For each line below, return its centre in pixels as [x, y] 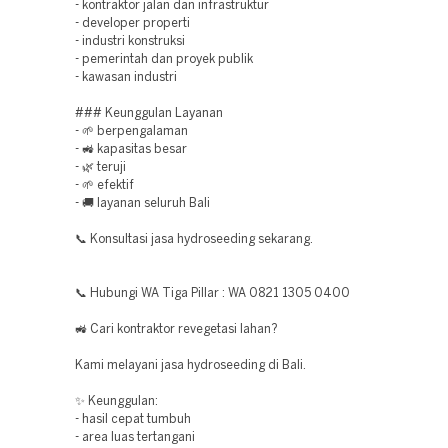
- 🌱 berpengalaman [131, 131]
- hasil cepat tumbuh [133, 419]
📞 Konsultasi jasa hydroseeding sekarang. [194, 239]
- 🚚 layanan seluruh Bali [142, 203]
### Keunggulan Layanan [149, 113]
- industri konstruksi [130, 41]
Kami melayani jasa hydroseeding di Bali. [190, 365]
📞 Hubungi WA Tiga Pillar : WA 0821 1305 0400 [212, 293]
